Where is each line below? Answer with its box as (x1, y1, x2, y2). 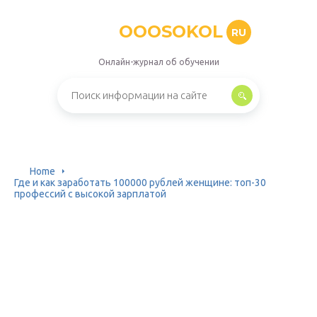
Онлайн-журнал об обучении (98, 57, 219, 67)
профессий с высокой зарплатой (14, 188, 166, 200)
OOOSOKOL (119, 21, 223, 42)
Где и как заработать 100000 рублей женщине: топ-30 (14, 177, 266, 188)
